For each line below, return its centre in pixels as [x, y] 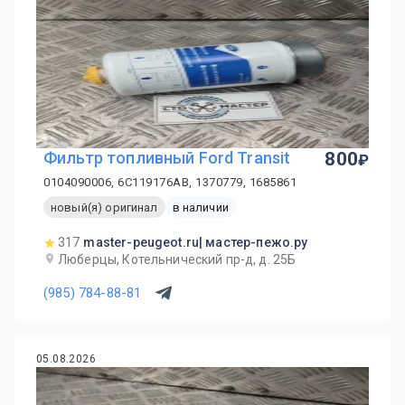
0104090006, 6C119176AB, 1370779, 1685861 [170, 182]
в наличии [200, 207]
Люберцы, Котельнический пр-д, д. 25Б [177, 259]
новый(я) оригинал [104, 207]
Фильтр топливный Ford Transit [167, 158]
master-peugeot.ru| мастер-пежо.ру [196, 242]
